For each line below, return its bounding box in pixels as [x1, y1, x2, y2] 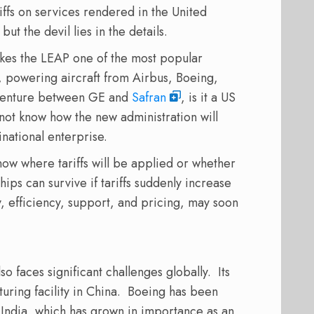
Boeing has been [128, 282, 218, 301]
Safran [132, 88, 166, 107]
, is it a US [181, 88, 235, 107]
